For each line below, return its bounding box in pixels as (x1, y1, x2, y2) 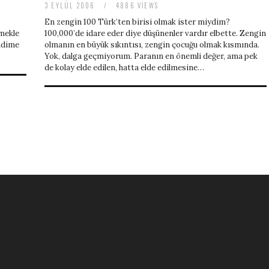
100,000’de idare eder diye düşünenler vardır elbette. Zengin (44, 28, 266, 39)
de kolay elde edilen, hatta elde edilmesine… (44, 62, 204, 73)
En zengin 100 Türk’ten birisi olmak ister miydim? (44, 17, 230, 28)
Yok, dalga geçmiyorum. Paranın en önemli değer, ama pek (44, 51, 258, 62)
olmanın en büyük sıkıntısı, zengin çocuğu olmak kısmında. (44, 40, 259, 50)
